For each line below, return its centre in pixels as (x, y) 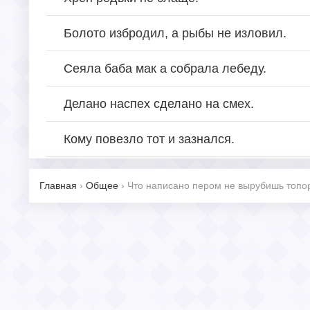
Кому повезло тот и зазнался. (149, 139)
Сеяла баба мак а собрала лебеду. (165, 68)
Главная (58, 185)
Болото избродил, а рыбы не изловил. (175, 33)
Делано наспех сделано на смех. (159, 103)
